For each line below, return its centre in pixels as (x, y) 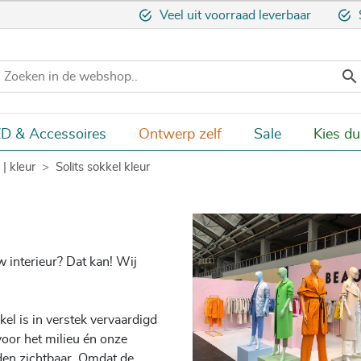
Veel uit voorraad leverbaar (237, 15)
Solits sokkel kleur (103, 168)
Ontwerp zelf (180, 134)
